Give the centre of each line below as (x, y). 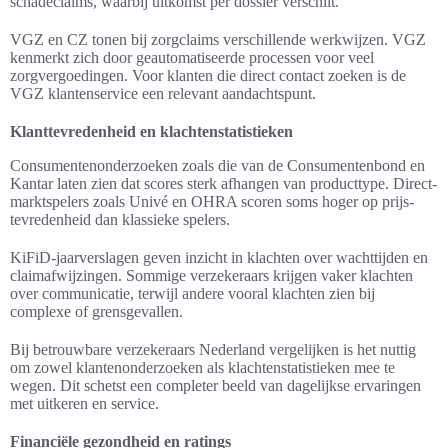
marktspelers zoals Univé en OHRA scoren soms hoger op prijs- (212, 202)
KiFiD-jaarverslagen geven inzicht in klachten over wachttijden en (219, 258)
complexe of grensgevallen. (96, 312)
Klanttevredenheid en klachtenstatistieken (151, 132)
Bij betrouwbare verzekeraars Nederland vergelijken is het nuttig (213, 350)
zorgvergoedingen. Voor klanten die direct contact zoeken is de (208, 76)
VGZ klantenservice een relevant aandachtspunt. (163, 94)
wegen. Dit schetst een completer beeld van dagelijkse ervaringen (215, 386)
